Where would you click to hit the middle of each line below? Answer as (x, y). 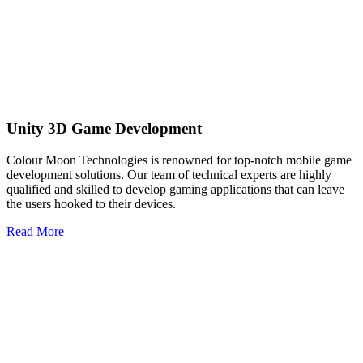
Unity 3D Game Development (104, 129)
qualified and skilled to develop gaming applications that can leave (175, 189)
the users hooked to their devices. (91, 203)
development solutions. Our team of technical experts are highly (169, 174)
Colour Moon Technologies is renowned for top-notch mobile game (179, 160)
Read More (35, 231)
